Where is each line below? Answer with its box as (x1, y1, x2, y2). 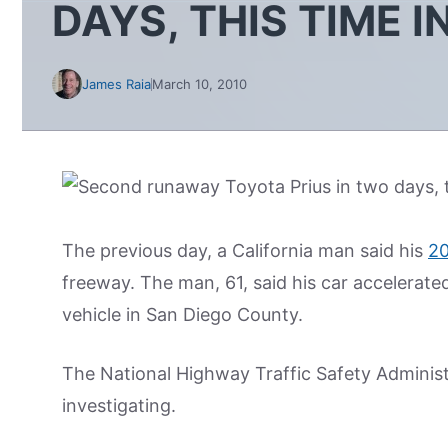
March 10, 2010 (152, 76, 247, 92)
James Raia (82, 76, 151, 92)
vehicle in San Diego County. (62, 304, 303, 325)
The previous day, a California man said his (62, 240, 428, 261)
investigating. (62, 395, 176, 416)
